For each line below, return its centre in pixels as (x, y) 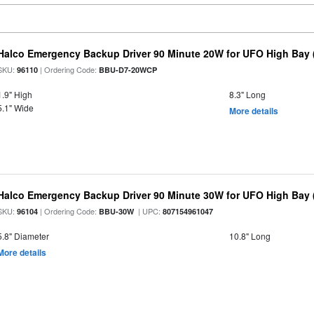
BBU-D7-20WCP (128, 70)
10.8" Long (250, 236)
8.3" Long (247, 94)
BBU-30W (117, 211)
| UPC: (149, 211)
